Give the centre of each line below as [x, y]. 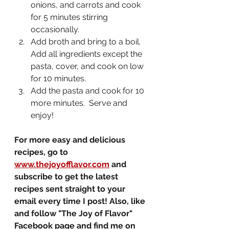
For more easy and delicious [71, 140]
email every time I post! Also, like [81, 201]
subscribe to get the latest [67, 177]
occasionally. [55, 29]
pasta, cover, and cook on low [88, 66]
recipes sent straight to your [71, 189]
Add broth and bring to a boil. [88, 42]
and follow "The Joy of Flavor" [74, 213]
